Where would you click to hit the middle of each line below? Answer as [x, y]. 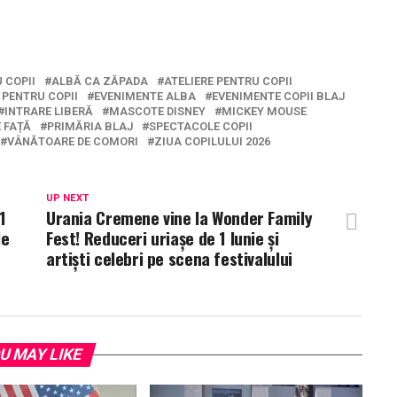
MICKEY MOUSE [264, 112]
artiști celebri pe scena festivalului [169, 259]
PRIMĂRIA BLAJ [90, 127]
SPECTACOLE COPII [201, 127]
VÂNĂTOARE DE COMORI [73, 142]
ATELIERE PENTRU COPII [228, 82]
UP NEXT [67, 198]
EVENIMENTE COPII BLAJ [278, 97]
